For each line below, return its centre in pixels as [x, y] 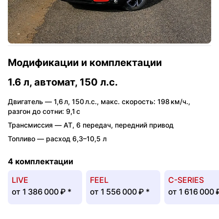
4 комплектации [41, 161]
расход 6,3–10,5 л [76, 138]
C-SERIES [186, 180]
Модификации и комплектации [85, 62]
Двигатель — [31, 101]
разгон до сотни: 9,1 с [44, 111]
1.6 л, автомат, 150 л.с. [63, 82]
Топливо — [27, 138]
